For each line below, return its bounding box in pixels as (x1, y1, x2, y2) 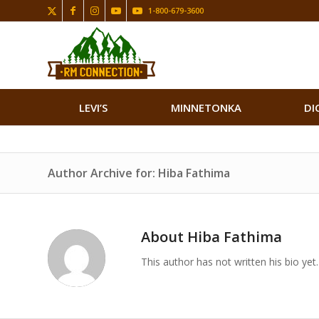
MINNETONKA (170, 100, 241, 115)
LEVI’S (79, 100, 108, 115)
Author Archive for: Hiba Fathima (48, 165, 230, 181)
